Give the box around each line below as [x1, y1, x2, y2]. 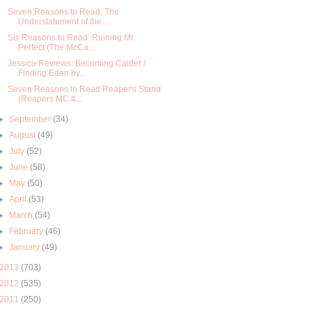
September [9, 114, 52, 124]
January [9, 242, 40, 252]
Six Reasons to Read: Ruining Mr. [7, 32, 135, 42]
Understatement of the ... [17, 16, 110, 26]
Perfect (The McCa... [17, 42, 95, 52]
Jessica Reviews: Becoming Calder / [7, 58, 146, 68]
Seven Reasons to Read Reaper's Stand [7, 84, 161, 94]
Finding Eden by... [17, 68, 86, 78]
